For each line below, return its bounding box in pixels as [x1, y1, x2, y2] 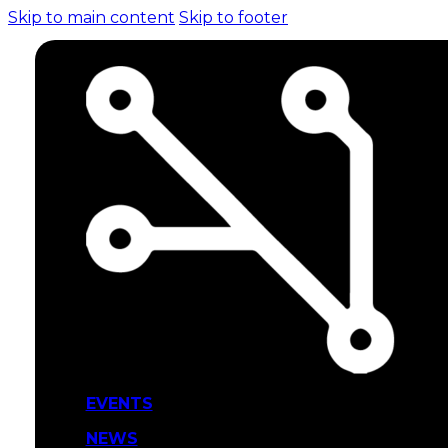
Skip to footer [179, 8, 288, 27]
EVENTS [85, 393, 153, 413]
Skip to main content [8, 8, 175, 27]
